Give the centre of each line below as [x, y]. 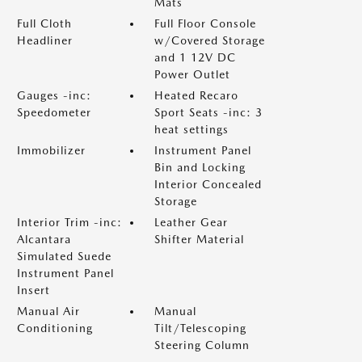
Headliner [45, 40]
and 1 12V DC [195, 57]
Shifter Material [199, 239]
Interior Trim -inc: [69, 222]
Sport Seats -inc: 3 [208, 112]
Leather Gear [191, 222]
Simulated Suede [64, 256]
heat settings [192, 129]
